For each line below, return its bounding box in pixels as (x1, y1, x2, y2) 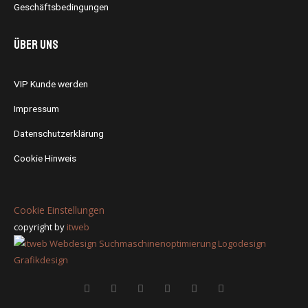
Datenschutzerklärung (14, 128, 104, 140)
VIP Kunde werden (14, 78, 88, 90)
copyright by (14, 221, 67, 234)
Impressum (14, 103, 59, 115)
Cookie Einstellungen (14, 203, 104, 217)
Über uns (14, 36, 58, 52)
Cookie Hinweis (14, 153, 76, 164)
